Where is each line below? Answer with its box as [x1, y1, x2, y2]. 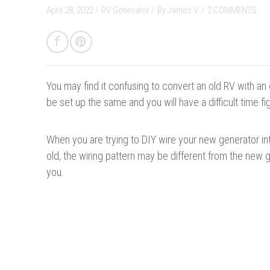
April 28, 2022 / [46, 4, 98, 16]
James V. [168, 4, 201, 16]
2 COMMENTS [207, 4, 257, 16]
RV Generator [101, 4, 151, 16]
